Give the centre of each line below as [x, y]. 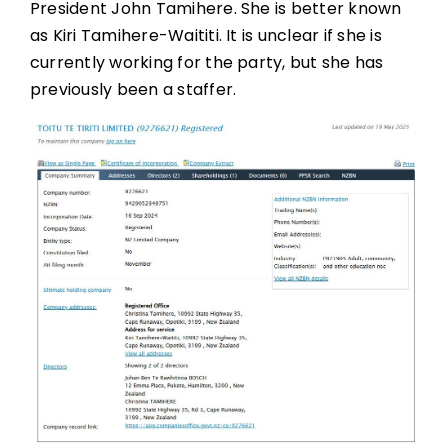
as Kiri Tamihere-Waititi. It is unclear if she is [205, 35]
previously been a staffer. [133, 89]
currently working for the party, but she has [206, 62]
